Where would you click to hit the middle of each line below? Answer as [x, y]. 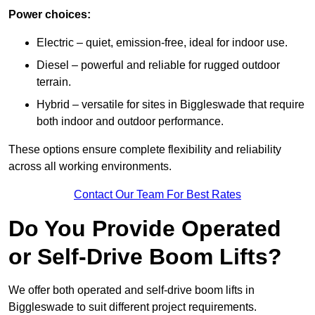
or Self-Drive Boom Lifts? [145, 257]
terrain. [54, 82]
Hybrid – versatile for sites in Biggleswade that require [171, 105]
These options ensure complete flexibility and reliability [145, 150]
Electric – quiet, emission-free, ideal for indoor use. [162, 43]
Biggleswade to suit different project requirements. [133, 307]
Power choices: [50, 15]
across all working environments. [90, 167]
